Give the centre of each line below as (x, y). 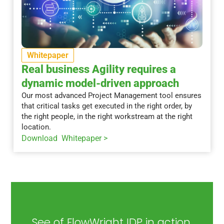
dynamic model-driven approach (100, 83)
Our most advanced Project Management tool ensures (111, 96)
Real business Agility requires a (98, 69)
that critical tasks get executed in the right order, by (106, 106)
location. (36, 127)
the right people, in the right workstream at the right (107, 117)
